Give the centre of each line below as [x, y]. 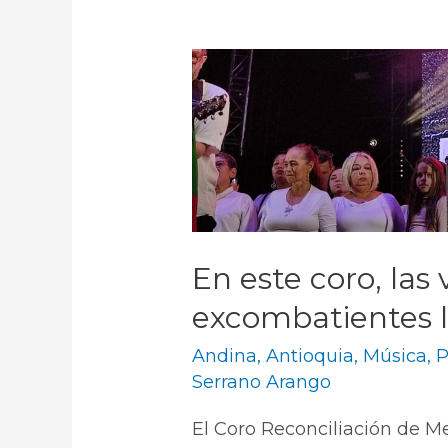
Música [395, 356]
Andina [225, 356]
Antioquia [310, 356]
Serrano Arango [262, 382]
